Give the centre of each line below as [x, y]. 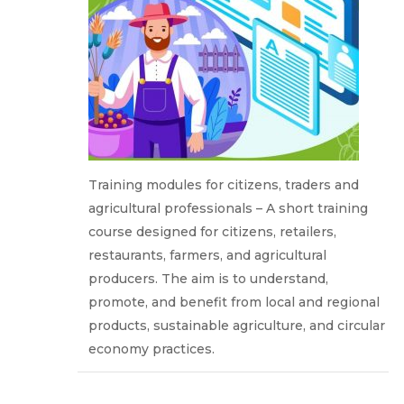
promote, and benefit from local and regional [234, 302]
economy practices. [152, 349]
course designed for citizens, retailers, [213, 231]
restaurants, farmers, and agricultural [208, 255]
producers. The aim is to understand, [209, 278]
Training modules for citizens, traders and [224, 184]
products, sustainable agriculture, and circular [237, 325]
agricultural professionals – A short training [229, 208]
